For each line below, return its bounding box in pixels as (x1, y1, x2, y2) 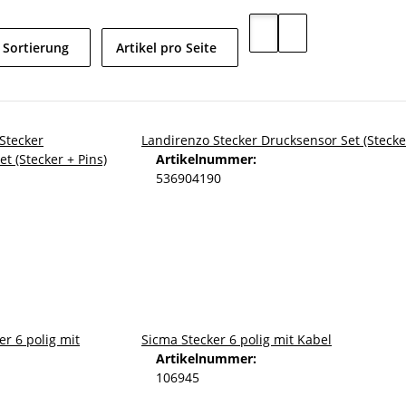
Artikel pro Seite (116, 39, 217, 56)
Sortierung (3, 39, 69, 56)
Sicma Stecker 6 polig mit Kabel (141, 331, 332, 348)
